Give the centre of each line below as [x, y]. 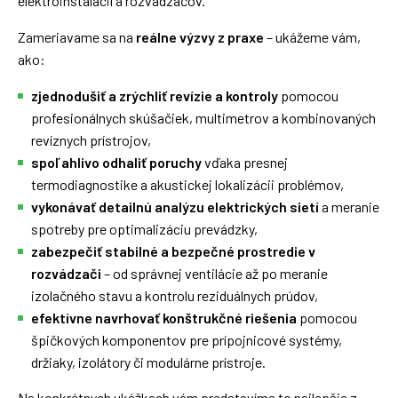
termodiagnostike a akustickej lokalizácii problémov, [187, 184]
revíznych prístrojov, [91, 140]
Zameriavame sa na [77, 37]
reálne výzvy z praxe [200, 37]
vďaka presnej [245, 162]
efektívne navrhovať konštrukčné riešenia [164, 318]
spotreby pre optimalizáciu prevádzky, [144, 229]
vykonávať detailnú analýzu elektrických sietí [175, 207]
